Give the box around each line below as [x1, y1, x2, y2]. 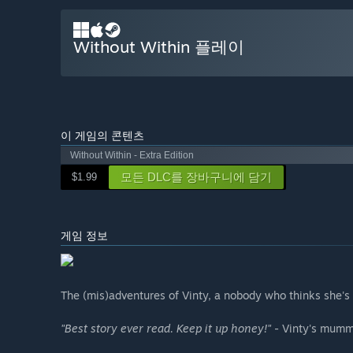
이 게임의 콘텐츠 [61, 128, 144, 143]
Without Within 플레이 [73, 36, 244, 58]
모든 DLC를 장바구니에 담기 [121, 170, 272, 184]
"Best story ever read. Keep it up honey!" [61, 321, 271, 336]
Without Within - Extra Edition [70, 150, 194, 162]
